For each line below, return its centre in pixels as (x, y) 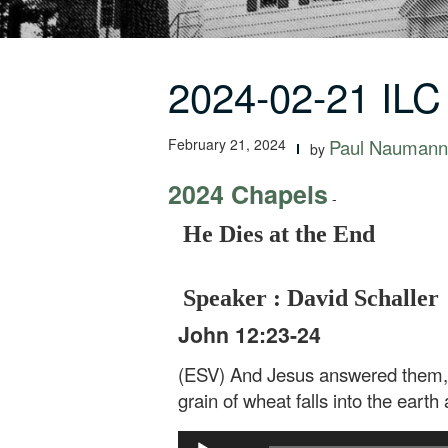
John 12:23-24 (249, 334)
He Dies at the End (279, 234)
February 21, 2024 (227, 144)
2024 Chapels (248, 194)
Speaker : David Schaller (311, 298)
